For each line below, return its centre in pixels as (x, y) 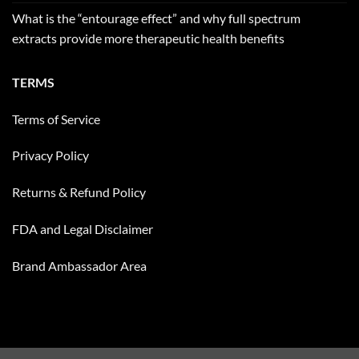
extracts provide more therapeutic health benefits (148, 38)
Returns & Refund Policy (79, 192)
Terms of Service (56, 119)
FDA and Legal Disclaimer (83, 229)
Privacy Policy (50, 155)
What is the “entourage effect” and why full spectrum (156, 18)
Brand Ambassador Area (79, 265)
